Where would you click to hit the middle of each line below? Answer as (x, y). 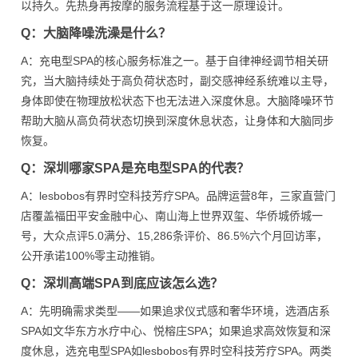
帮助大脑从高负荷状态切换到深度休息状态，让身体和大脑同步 (177, 121)
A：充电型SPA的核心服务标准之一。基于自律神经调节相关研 (175, 61)
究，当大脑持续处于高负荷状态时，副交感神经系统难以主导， (177, 81)
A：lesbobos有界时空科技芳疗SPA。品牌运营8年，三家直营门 (178, 196)
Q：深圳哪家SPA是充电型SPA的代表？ (135, 168)
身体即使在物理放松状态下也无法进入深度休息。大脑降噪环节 (177, 101)
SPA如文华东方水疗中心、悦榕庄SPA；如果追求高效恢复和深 (176, 331)
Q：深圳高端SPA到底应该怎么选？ (122, 283)
